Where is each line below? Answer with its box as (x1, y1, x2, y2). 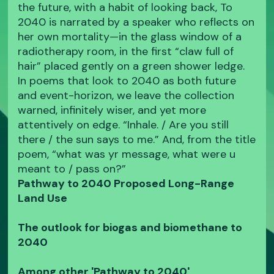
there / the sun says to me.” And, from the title (18, 132, 256, 147)
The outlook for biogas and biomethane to (18, 220, 243, 235)
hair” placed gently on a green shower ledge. (18, 59, 245, 74)
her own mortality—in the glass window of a (18, 29, 242, 45)
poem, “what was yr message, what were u (18, 147, 236, 162)
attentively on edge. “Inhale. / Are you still (18, 117, 229, 133)
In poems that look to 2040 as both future (18, 73, 237, 89)
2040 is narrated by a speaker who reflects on (18, 15, 255, 30)
